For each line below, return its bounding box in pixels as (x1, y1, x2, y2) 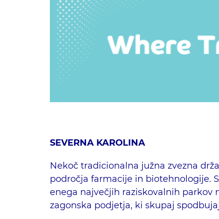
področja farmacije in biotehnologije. (50, 173, 211, 184)
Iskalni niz (145, 176, 189, 187)
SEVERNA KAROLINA (50, 137, 145, 148)
